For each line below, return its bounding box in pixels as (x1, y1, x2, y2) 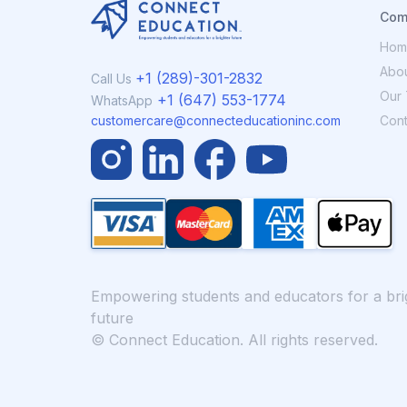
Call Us (91, 71, 135, 87)
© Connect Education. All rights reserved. (91, 331, 378, 350)
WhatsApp (91, 93, 153, 109)
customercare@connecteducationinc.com (91, 113, 341, 129)
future (91, 309, 134, 328)
